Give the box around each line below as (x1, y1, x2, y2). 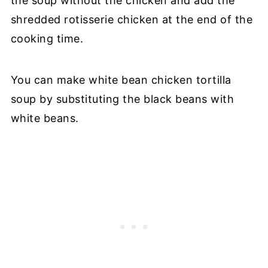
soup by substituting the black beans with (10, 92, 234, 105)
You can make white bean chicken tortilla (10, 73, 232, 86)
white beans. (10, 111, 79, 124)
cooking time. (10, 32, 84, 45)
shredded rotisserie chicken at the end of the (10, 13, 253, 26)
